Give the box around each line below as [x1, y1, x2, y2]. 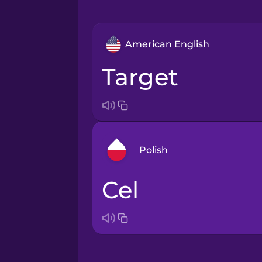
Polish [139, 144, 168, 156]
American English [125, 38, 209, 50]
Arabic [157, 181, 189, 193]
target [114, 63, 178, 92]
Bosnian [157, 219, 196, 230]
